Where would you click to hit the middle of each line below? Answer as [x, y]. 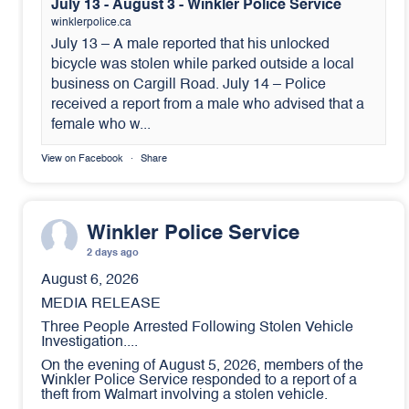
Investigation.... [89, 342]
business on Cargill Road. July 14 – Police [189, 85]
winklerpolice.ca [91, 23]
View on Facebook [82, 159]
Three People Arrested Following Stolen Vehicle [197, 328]
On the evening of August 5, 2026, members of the [202, 366]
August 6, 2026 [90, 280]
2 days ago [113, 253]
